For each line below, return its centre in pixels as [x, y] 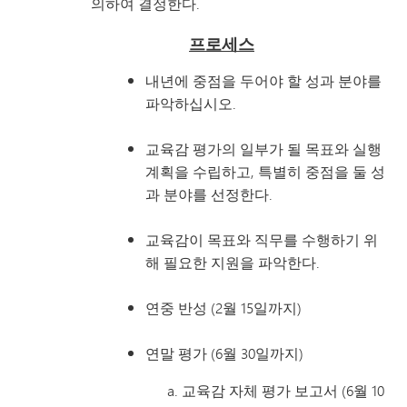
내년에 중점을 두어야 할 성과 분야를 [263, 80]
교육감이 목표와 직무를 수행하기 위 [262, 239]
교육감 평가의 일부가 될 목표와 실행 [263, 148]
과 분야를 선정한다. [209, 194]
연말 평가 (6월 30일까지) [224, 352]
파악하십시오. [191, 103]
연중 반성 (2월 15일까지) [223, 307]
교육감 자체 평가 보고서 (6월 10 [283, 390]
